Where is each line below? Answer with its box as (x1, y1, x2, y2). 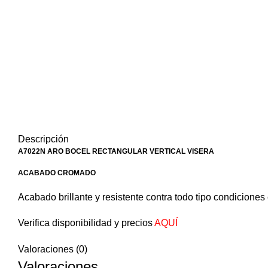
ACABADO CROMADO (18, 169, 96, 178)
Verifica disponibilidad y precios (18, 218, 154, 229)
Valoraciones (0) (18, 244, 87, 255)
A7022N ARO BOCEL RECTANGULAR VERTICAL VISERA (18, 147, 214, 156)
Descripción (18, 134, 69, 145)
